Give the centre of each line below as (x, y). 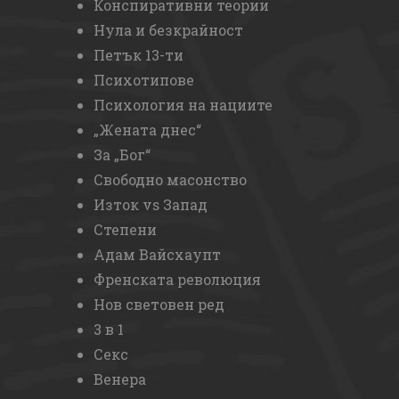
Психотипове (144, 80)
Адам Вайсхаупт (157, 254)
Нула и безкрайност (168, 30)
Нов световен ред (159, 304)
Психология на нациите (183, 105)
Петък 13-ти (138, 55)
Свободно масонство (170, 179)
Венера (120, 379)
